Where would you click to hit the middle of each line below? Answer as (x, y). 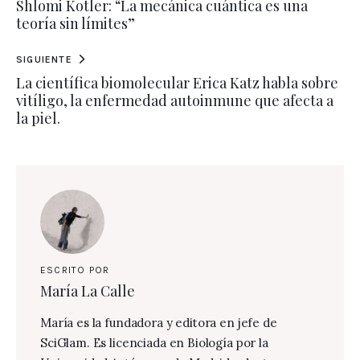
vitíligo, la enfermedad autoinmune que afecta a (175, 100)
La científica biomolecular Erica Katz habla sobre (177, 82)
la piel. (38, 118)
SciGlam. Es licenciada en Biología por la (154, 343)
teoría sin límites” (76, 23)
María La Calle (87, 291)
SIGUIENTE (44, 59)
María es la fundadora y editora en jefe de (158, 323)
